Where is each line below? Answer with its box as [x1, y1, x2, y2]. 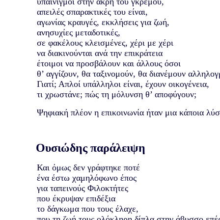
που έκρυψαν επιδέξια [36, 193, 115, 203]
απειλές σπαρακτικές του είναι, [36, 6, 148, 17]
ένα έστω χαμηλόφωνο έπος [36, 172, 137, 183]
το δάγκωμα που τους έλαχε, [36, 203, 138, 214]
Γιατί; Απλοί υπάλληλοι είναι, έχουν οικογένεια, [36, 79, 209, 89]
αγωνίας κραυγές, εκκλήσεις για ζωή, [36, 17, 169, 27]
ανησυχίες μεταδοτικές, [36, 27, 120, 37]
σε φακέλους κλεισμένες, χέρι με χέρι [36, 37, 173, 48]
